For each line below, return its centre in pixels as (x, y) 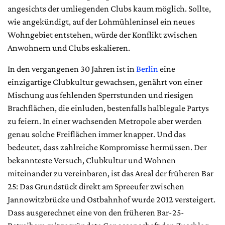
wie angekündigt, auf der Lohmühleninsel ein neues (101, 21)
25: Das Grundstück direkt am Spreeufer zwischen (96, 186)
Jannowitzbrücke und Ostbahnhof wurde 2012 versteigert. (111, 199)
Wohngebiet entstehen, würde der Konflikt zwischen (102, 34)
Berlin (147, 69)
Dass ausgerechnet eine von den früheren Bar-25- (96, 212)
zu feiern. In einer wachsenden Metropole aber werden (105, 121)
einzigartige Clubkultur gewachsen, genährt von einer (105, 82)
